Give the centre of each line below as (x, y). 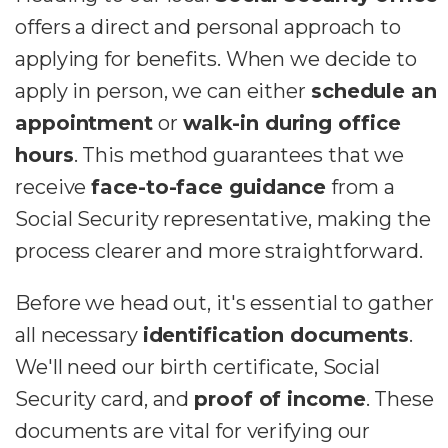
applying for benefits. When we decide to (216, 58)
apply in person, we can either (163, 90)
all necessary (79, 334)
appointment (84, 122)
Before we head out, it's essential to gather (224, 302)
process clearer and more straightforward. (219, 250)
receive (53, 186)
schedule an (373, 90)
